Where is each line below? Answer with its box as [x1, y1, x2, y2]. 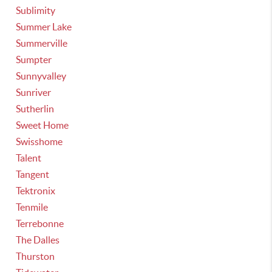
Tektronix [16, 185, 56, 196]
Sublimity [16, 5, 56, 16]
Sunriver [16, 87, 52, 98]
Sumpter [16, 54, 52, 65]
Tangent [16, 169, 50, 180]
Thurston [16, 251, 55, 262]
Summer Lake [16, 21, 72, 32]
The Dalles [16, 234, 60, 245]
